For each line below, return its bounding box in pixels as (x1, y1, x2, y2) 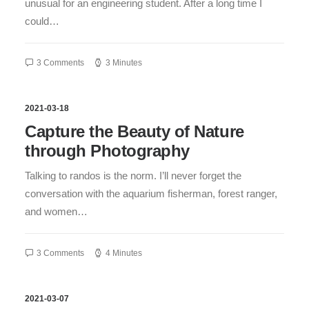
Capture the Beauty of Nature (25, 122, 244, 141)
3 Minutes (106, 58, 142, 68)
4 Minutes (106, 248, 142, 258)
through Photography (25, 141, 190, 160)
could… (25, 15, 59, 27)
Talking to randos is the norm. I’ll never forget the (25, 170, 241, 181)
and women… (25, 206, 88, 217)
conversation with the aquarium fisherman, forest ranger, (25, 188, 277, 199)
